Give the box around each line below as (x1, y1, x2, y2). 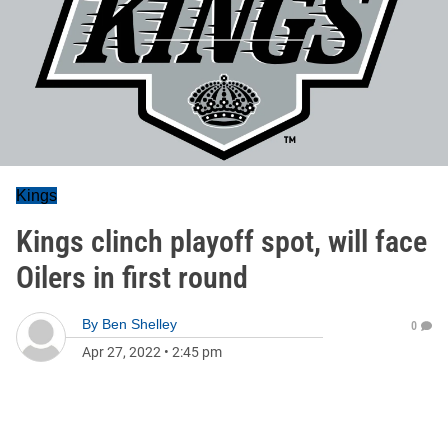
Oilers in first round (16, 260, 248, 295)
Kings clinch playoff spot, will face (16, 224, 427, 259)
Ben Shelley (102, 316, 177, 332)
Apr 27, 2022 (82, 344, 161, 360)
